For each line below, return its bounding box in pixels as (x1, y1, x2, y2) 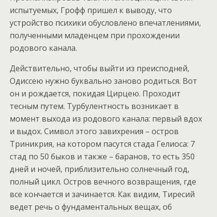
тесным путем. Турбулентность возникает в (10, 101, 179, 112)
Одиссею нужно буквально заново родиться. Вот (10, 76, 197, 87)
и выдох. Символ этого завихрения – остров (10, 126, 179, 137)
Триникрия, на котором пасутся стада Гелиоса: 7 (10, 139, 195, 150)
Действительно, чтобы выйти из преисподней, (10, 63, 189, 74)
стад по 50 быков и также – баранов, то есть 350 (10, 151, 195, 162)
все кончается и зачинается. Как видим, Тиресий (10, 189, 195, 200)
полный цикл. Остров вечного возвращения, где (10, 176, 196, 187)
